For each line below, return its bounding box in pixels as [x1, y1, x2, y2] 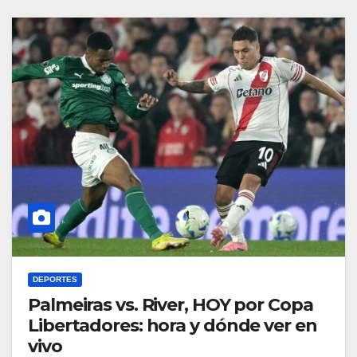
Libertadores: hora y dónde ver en [28, 315, 317, 337]
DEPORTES [33, 275, 77, 284]
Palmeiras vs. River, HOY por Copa [28, 294, 313, 316]
